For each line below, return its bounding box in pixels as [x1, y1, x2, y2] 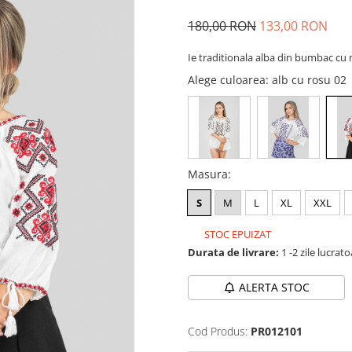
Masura [188, 167, 228, 181]
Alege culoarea [188, 72, 266, 87]
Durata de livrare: [188, 245, 279, 259]
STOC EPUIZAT [202, 227, 271, 241]
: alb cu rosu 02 [266, 72, 350, 87]
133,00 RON [259, 17, 328, 35]
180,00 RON [188, 17, 256, 35]
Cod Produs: [188, 324, 247, 339]
